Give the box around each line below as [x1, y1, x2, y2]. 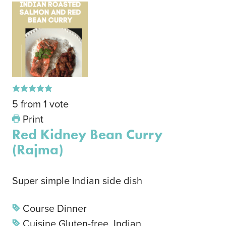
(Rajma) [12, 141, 63, 158]
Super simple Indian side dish [12, 173, 142, 188]
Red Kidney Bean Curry [12, 126, 162, 143]
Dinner [57, 201, 87, 216]
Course [23, 201, 54, 216]
